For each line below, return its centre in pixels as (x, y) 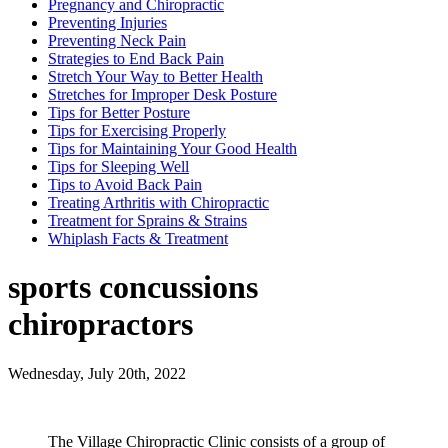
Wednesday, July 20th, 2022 (97, 373)
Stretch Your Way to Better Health (155, 76)
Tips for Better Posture (119, 112)
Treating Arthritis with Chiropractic (158, 202)
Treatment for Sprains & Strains (147, 220)
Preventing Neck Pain (117, 40)
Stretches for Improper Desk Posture (162, 94)
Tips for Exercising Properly (137, 130)
